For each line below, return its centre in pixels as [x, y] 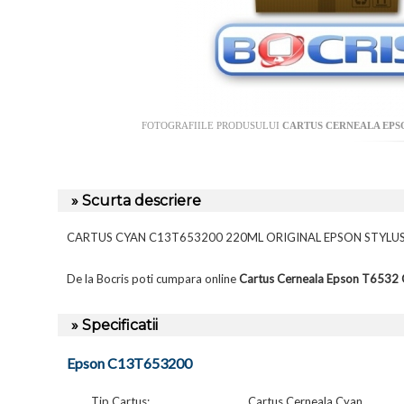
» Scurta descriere [136, 201]
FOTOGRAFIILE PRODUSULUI [212, 126]
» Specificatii [115, 326]
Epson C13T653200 [129, 363]
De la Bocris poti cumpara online [153, 279]
